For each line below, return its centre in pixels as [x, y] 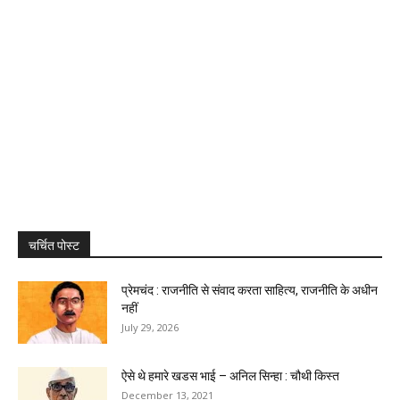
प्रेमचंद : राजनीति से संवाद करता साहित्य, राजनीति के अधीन [250, 291]
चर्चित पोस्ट [54, 246]
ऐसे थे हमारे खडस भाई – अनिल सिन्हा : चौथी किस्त [230, 376]
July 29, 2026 [150, 328]
